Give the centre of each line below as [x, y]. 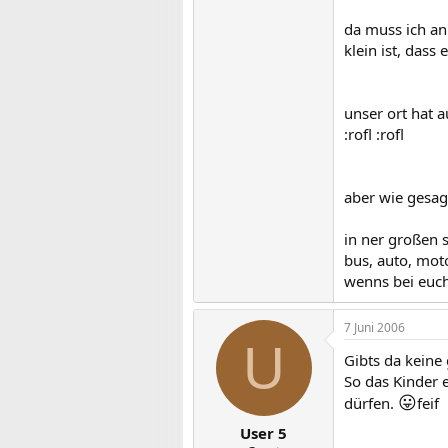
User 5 [263, 433]
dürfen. [371, 402]
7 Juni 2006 [374, 327]
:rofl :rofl [374, 133]
